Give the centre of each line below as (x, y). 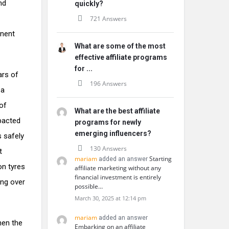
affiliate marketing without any (118, 168)
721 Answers (108, 19)
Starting (161, 159)
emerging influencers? (113, 133)
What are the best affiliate (117, 111)
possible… (89, 186)
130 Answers (108, 148)
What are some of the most (120, 46)
